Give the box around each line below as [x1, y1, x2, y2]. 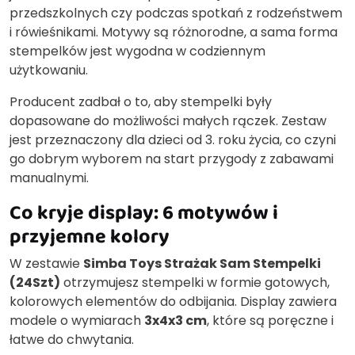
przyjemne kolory [10, 221, 170, 251]
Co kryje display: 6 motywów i [10, 197, 278, 227]
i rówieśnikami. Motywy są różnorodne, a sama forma [10, 23, 338, 42]
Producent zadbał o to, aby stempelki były [10, 93, 272, 112]
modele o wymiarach [10, 311, 144, 330]
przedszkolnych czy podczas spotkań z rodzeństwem [10, 4, 342, 23]
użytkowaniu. [10, 61, 88, 80]
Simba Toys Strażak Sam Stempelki [83, 254, 321, 273]
